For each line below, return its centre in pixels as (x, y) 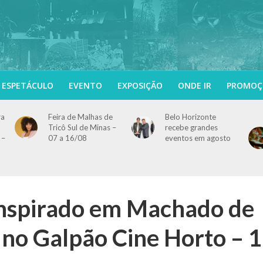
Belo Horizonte (190, 117)
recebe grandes (191, 127)
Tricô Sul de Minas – (82, 127)
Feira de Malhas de (80, 117)
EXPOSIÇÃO (140, 85)
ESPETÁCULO (27, 85)
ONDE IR (194, 85)
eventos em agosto (198, 138)
